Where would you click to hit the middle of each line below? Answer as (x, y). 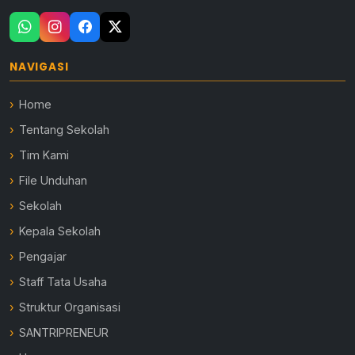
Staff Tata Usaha (63, 282)
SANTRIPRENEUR (64, 333)
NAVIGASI (39, 67)
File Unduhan (53, 181)
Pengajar (43, 257)
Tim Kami (44, 155)
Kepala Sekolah (60, 231)
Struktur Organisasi (70, 307)
